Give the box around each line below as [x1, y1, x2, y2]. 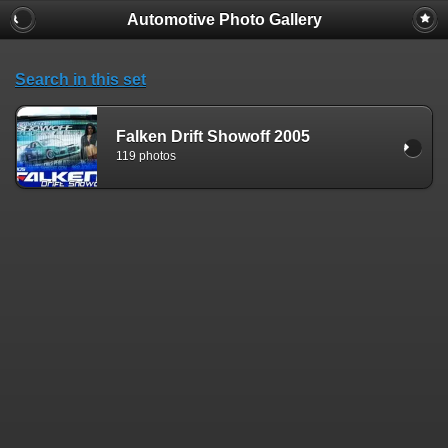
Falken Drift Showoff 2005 [116, 127, 310, 145]
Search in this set [15, 71, 146, 88]
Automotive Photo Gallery [126, 11, 322, 28]
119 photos [116, 149, 176, 164]
